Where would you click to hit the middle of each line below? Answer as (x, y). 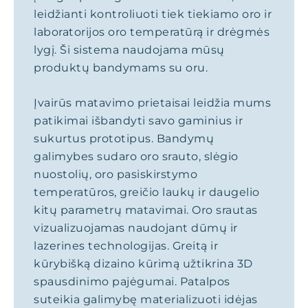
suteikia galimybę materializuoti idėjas (146, 299)
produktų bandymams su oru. (121, 68)
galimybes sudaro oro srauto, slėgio (136, 156)
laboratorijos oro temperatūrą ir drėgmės (152, 32)
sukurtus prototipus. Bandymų (124, 139)
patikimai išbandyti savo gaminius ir (138, 121)
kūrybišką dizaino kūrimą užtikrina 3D (143, 264)
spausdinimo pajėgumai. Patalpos (132, 282)
